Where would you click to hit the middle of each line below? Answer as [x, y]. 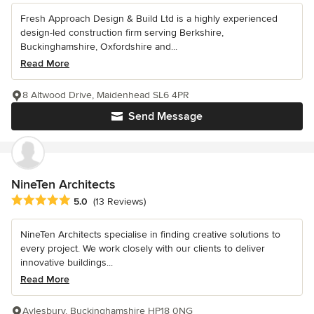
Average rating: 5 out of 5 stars [86, 201]
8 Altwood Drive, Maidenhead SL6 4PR [106, 95]
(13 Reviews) [120, 202]
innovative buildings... [67, 263]
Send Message [165, 117]
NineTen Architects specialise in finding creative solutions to [150, 235]
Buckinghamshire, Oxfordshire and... [99, 47]
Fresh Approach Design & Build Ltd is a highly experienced [149, 19]
